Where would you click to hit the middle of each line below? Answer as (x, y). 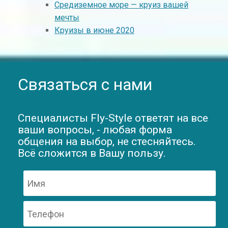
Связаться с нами (85, 85)
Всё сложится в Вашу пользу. (92, 153)
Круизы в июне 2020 (94, 31)
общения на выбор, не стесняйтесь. (107, 142)
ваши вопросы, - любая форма (95, 130)
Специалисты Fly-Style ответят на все (113, 118)
